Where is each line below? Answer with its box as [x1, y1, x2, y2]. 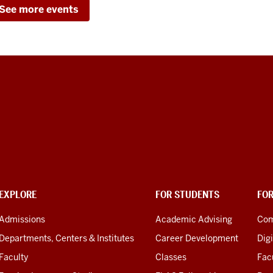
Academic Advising [155, 214, 232, 225]
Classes [155, 252, 186, 263]
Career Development [155, 233, 238, 244]
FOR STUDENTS [155, 188, 219, 202]
